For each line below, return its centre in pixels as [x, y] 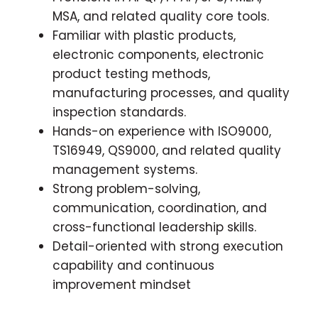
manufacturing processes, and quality [171, 93]
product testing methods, [131, 73]
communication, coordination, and [160, 208]
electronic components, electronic [158, 54]
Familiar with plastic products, [144, 35]
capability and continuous [133, 265]
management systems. [125, 169]
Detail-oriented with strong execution [168, 246]
